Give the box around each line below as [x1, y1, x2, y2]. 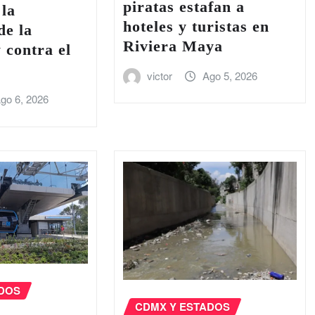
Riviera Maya [122, 37, 223, 55]
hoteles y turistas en [122, 17, 269, 35]
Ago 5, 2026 [202, 67, 257, 83]
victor [147, 67, 173, 83]
